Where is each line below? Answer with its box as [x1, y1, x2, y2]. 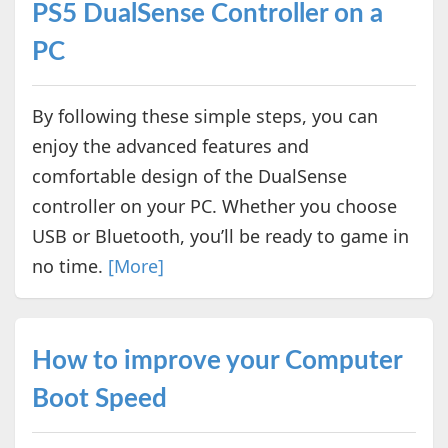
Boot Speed [31, 385, 167, 412]
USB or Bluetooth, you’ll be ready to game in [31, 223, 409, 248]
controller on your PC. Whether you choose [31, 193, 397, 218]
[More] [107, 253, 164, 278]
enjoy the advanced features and [31, 133, 309, 158]
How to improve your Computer [31, 347, 402, 374]
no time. [31, 253, 108, 278]
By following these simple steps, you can [31, 103, 378, 128]
